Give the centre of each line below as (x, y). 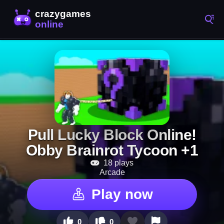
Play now (122, 194)
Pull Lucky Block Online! (112, 135)
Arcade (112, 172)
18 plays (117, 163)
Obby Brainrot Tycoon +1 (112, 150)
